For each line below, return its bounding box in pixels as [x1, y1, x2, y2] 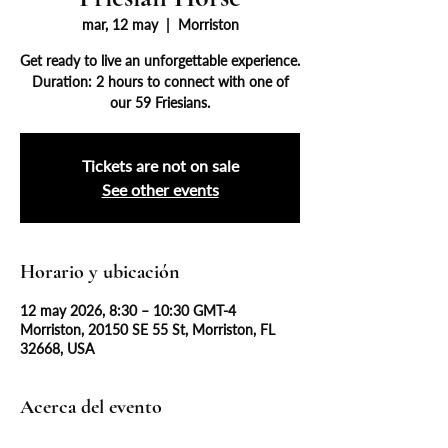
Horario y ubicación [20, 259, 180, 284]
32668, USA [20, 339, 94, 357]
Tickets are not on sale [81, 155, 239, 175]
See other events [101, 179, 219, 199]
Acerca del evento [20, 394, 162, 419]
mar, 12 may [81, 15, 158, 33]
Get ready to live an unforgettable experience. [20, 51, 300, 69]
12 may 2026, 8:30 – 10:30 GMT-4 [20, 301, 236, 319]
